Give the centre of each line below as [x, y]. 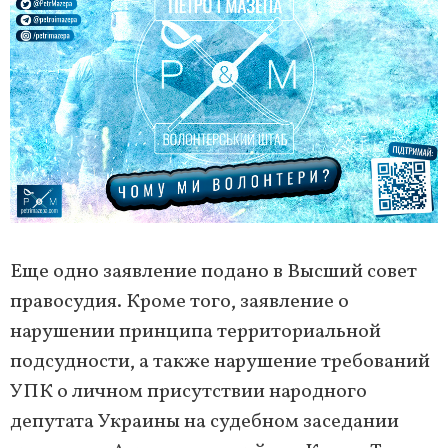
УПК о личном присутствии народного [188, 392]
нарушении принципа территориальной [195, 332]
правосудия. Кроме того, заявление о [179, 302]
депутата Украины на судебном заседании [204, 422]
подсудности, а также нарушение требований [220, 362]
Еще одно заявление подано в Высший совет [213, 272]
